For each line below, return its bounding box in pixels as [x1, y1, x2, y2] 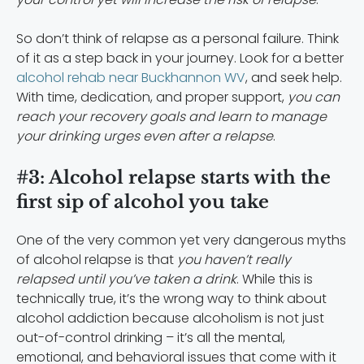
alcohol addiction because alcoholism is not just [16, 308, 324, 327]
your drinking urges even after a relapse [16, 126, 273, 145]
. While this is [236, 269, 313, 288]
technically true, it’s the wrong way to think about [16, 288, 327, 308]
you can [288, 87, 340, 106]
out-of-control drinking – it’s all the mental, [16, 327, 285, 347]
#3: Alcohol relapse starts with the [16, 166, 331, 188]
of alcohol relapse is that [16, 249, 177, 269]
